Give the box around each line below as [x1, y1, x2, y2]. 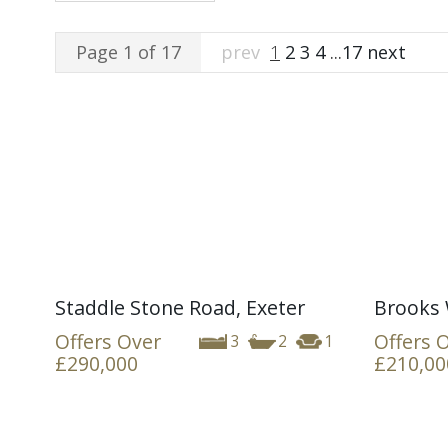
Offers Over [55, 327, 161, 355]
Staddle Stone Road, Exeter [55, 293, 305, 321]
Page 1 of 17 [76, 40, 181, 64]
